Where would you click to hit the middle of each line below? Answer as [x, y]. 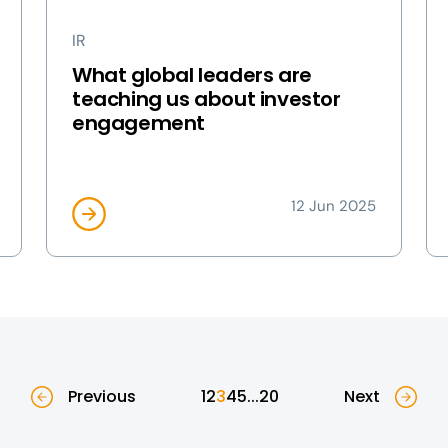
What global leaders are [192, 75]
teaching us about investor [206, 99]
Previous [102, 396]
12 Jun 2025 [333, 206]
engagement [138, 123]
